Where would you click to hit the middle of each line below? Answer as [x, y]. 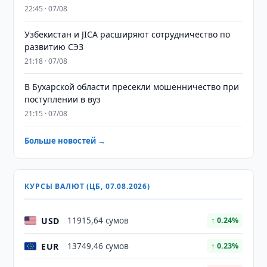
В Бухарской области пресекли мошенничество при [132, 87]
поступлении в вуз [63, 99]
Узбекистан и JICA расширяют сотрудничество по [128, 34]
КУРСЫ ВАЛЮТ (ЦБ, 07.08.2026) [87, 186]
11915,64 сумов [98, 221]
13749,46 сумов [98, 246]
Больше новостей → [65, 141]
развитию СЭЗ [54, 47]
